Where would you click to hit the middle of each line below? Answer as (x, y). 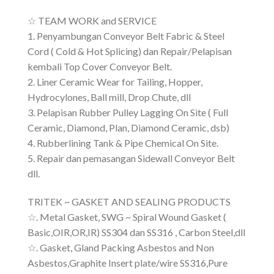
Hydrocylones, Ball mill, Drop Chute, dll (109, 97)
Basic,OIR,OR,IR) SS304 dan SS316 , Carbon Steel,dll (136, 232)
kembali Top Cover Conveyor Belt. (100, 67)
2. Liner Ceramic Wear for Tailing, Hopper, (115, 82)
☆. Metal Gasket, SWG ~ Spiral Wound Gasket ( (127, 217)
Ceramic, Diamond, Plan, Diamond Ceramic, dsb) (128, 128)
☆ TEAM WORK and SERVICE (92, 21)
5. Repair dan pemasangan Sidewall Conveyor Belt (131, 158)
